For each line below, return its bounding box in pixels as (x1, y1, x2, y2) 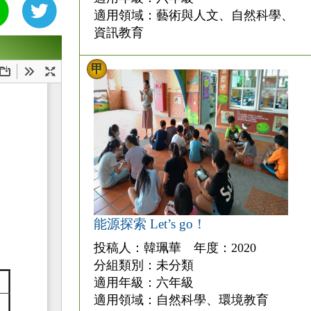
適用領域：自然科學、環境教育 (93, 293, 269, 308)
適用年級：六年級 (93, 276, 194, 290)
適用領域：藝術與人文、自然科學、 (93, 8, 294, 22)
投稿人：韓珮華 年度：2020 (93, 241, 256, 255)
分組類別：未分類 (93, 258, 194, 273)
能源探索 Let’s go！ (93, 217, 206, 232)
